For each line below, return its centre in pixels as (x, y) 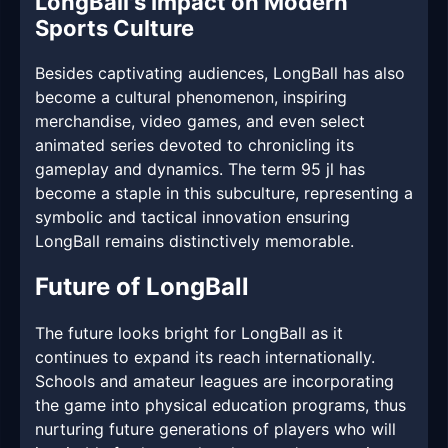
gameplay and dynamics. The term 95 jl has (200, 169)
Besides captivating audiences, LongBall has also (220, 73)
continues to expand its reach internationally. (205, 357)
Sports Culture (114, 28)
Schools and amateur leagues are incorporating (214, 381)
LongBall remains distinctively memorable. (194, 241)
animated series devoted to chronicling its (194, 145)
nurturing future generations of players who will (215, 429)
